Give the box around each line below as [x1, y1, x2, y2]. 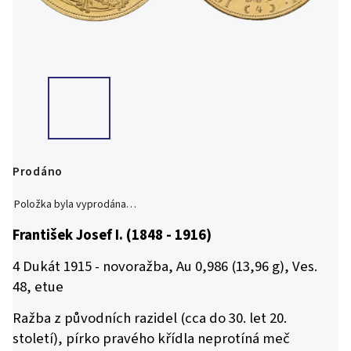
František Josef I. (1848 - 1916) [13, 225, 212, 245]
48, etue [13, 277, 63, 297]
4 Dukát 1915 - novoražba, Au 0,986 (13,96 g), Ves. [13, 256, 317, 277]
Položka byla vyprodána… [14, 197, 136, 212]
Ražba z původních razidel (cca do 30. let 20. [13, 308, 287, 328]
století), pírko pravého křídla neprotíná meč [13, 328, 290, 349]
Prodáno [13, 163, 63, 180]
